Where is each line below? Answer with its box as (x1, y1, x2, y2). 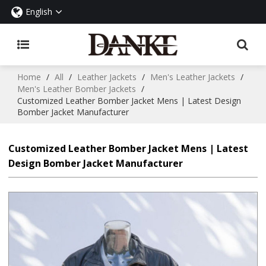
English (26, 6, 53, 17)
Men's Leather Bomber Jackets (17, 83, 137, 94)
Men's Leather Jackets (150, 71, 236, 83)
